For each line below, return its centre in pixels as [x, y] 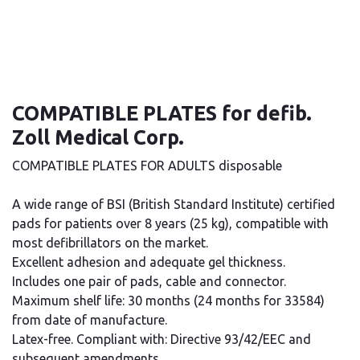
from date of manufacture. [90, 319]
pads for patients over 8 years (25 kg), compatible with [170, 223]
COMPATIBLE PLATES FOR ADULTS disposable [147, 165]
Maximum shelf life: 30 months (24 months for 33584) [168, 300]
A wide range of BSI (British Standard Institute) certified [174, 204]
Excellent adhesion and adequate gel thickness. [149, 262]
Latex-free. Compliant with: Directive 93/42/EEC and [162, 339]
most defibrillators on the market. [110, 242]
